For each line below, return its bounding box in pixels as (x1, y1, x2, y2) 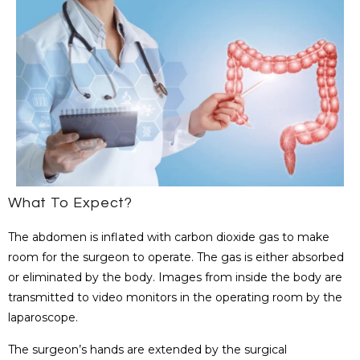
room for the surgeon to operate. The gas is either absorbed (8, 250, 344, 265)
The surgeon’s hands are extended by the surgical (8, 342, 287, 357)
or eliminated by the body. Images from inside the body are (8, 270, 342, 285)
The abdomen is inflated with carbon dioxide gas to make (8, 230, 329, 245)
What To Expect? (8, 195, 133, 211)
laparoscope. (8, 310, 78, 325)
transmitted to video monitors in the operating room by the (8, 290, 342, 305)
